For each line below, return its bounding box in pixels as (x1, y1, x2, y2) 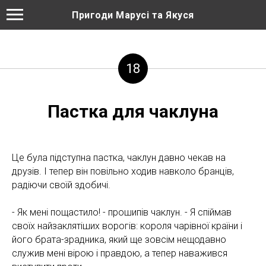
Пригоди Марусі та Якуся (72, 9, 194, 21)
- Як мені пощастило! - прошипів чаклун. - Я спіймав (12, 207, 232, 218)
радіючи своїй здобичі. (12, 179, 110, 191)
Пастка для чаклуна (47, 101, 218, 122)
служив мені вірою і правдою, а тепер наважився (12, 248, 227, 259)
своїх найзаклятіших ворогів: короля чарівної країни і (12, 220, 242, 232)
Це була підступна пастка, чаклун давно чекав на (12, 152, 226, 163)
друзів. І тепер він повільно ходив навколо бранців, (12, 166, 234, 177)
